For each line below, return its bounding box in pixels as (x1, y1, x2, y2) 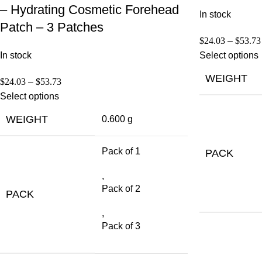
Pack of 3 (102, 220, 140, 231)
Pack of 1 (102, 146, 140, 156)
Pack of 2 (102, 183, 140, 194)
